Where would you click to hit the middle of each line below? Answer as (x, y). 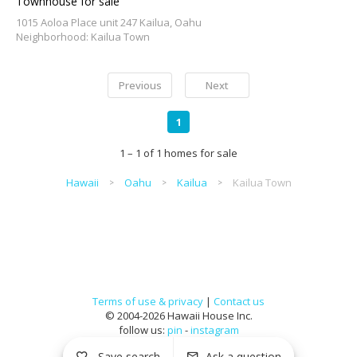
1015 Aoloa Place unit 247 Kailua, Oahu (109, 22)
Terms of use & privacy (148, 301)
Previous (140, 85)
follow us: (143, 330)
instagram (214, 330)
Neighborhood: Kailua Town (83, 37)
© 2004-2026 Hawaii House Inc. (178, 316)
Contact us (239, 301)
